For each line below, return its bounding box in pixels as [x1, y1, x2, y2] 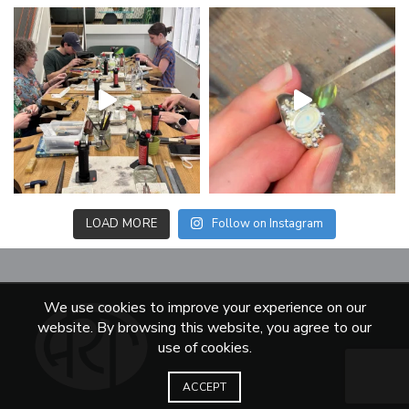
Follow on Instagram [212, 215, 324, 232]
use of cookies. [157, 338, 252, 358]
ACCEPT [183, 380, 226, 394]
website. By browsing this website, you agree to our [37, 318, 372, 338]
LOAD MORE [85, 215, 158, 232]
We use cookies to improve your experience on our [43, 298, 366, 318]
